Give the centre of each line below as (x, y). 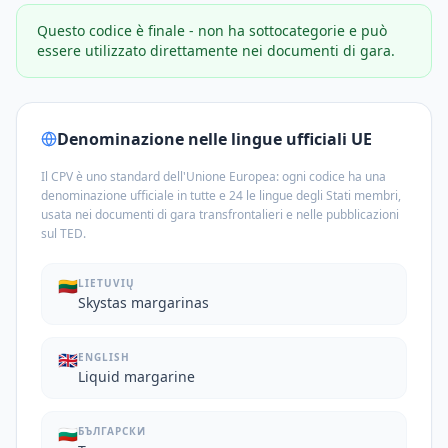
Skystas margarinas (143, 302)
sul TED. (63, 233)
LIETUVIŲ (106, 283)
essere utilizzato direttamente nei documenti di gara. (216, 50)
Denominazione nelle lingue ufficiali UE (214, 139)
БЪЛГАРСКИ (112, 431)
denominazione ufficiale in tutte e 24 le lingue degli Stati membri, (221, 195)
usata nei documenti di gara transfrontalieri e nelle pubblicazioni (220, 214)
